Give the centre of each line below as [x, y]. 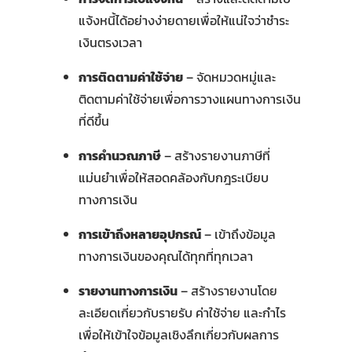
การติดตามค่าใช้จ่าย [130, 77]
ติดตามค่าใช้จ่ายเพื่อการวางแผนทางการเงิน [189, 99]
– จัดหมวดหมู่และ [229, 77]
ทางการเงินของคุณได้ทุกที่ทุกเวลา [165, 256]
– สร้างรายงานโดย [227, 290]
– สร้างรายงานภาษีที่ [215, 155]
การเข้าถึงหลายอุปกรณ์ [139, 234]
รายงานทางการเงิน [128, 290]
